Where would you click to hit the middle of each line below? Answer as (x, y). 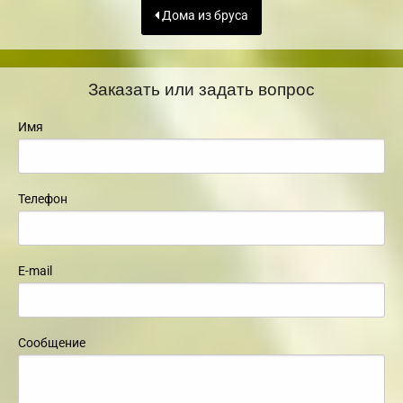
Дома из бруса (204, 16)
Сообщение (52, 342)
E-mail (35, 270)
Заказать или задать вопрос (201, 87)
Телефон (43, 198)
